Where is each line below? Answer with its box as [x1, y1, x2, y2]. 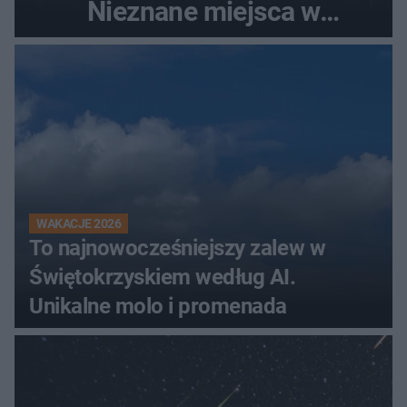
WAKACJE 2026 [36, 215, 122, 231]
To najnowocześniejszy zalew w [29, 234, 326, 261]
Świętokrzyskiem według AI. [29, 263, 296, 290]
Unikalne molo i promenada [29, 293, 287, 319]
